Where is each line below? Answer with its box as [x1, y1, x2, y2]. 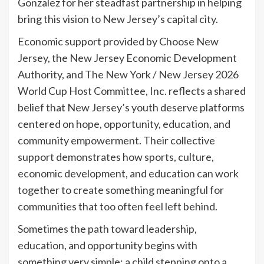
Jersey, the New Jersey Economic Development [18, 51, 237, 64]
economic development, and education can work [18, 166, 239, 180]
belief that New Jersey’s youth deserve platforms [18, 100, 245, 114]
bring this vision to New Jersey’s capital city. [18, 12, 218, 25]
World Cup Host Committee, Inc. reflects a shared [18, 84, 246, 97]
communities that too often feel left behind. [18, 199, 217, 213]
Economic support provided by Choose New [18, 34, 219, 48]
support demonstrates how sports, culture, [18, 150, 214, 163]
